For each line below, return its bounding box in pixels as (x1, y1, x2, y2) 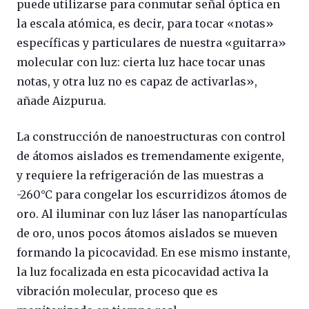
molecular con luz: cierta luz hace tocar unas (17, 54, 266, 69)
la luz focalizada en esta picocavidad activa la (17, 264, 268, 279)
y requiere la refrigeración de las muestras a (17, 168, 263, 182)
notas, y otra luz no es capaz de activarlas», (17, 74, 257, 88)
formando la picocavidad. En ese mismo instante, (17, 245, 290, 259)
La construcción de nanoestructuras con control (17, 129, 286, 143)
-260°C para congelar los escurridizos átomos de (17, 187, 287, 201)
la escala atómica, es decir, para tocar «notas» (17, 16, 274, 30)
